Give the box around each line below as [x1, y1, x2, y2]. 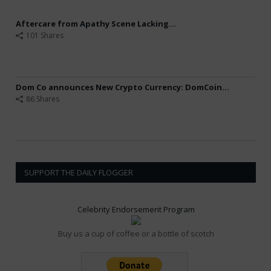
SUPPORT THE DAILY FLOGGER [24, 167, 133, 178]
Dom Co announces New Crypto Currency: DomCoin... [16, 82, 229, 93]
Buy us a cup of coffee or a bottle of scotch [57, 228, 214, 240]
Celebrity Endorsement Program [77, 204, 195, 215]
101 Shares [26, 30, 64, 41]
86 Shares [26, 94, 59, 105]
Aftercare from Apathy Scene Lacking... [16, 18, 176, 30]
